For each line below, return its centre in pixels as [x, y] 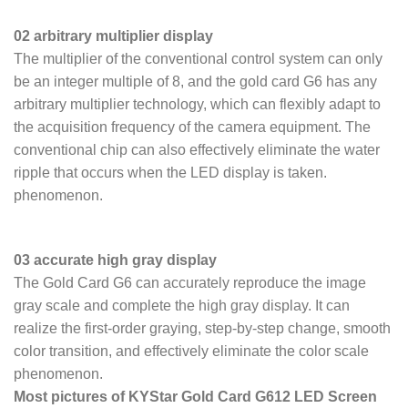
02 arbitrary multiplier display [113, 36]
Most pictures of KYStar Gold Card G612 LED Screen [195, 397]
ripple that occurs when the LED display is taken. [170, 173]
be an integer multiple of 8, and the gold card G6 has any [195, 82]
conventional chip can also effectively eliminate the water [197, 150]
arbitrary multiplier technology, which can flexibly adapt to [197, 105]
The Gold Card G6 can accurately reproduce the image [190, 283]
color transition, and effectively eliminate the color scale [191, 352]
